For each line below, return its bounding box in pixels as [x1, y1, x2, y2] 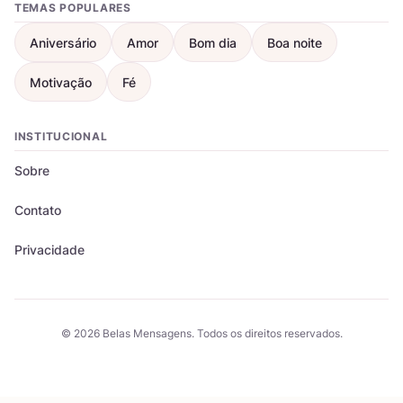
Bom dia [189, 34, 237, 50]
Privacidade [14, 242, 85, 258]
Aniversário [30, 34, 96, 50]
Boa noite [267, 34, 322, 50]
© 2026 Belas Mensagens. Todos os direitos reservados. [60, 327, 343, 341]
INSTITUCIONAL [14, 130, 108, 144]
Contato [14, 202, 61, 219]
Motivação [30, 74, 92, 90]
